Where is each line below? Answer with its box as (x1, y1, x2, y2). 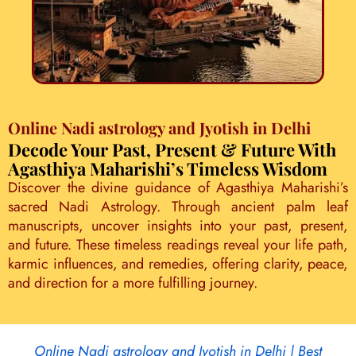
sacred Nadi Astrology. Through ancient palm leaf (8, 196, 348, 217)
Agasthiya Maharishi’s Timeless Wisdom (8, 157, 327, 180)
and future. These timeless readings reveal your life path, (8, 234, 348, 255)
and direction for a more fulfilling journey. (8, 273, 257, 293)
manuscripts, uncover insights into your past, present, (8, 215, 348, 236)
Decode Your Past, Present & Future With (8, 137, 336, 161)
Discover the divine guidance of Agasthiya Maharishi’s (8, 177, 348, 198)
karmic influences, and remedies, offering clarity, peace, (8, 253, 348, 274)
